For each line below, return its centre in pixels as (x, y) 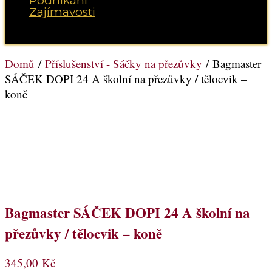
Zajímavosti (62, 12)
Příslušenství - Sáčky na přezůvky (124, 64)
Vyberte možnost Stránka (63, 37)
